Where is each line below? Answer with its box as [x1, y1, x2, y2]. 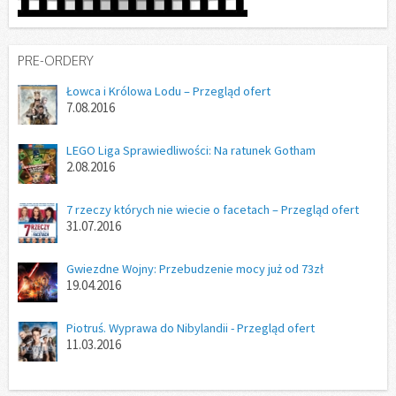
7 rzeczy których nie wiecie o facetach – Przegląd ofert [66, 202, 359, 218]
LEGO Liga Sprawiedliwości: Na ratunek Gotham [66, 142, 316, 159]
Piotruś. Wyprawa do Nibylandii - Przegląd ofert [66, 320, 315, 337]
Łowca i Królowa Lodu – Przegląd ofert [66, 83, 270, 100]
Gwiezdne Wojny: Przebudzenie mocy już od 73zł [66, 261, 324, 278]
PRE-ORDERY [18, 52, 94, 69]
